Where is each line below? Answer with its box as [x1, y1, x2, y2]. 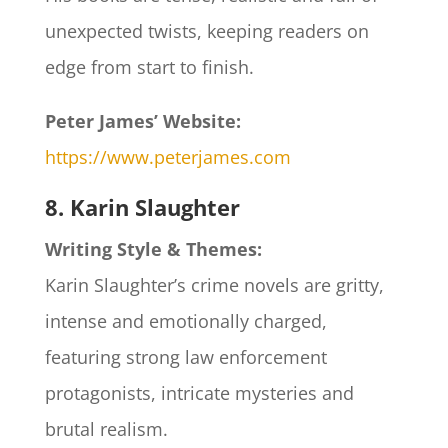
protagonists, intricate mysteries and [44, 381, 354, 406]
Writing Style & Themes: [44, 237, 262, 262]
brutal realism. [44, 417, 173, 442]
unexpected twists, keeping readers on [44, 19, 369, 44]
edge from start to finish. [44, 55, 254, 80]
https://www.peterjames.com [44, 145, 291, 170]
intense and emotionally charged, [44, 309, 327, 334]
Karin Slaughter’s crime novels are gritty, [44, 273, 384, 298]
